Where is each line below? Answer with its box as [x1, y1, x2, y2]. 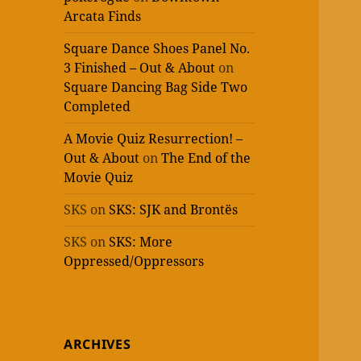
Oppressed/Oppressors [64, 252, 205, 271]
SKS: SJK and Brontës [109, 201, 239, 219]
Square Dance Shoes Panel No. [64, 39, 251, 58]
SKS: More [109, 233, 173, 251]
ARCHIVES [64, 335, 131, 354]
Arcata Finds [64, 7, 142, 26]
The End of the [161, 149, 251, 168]
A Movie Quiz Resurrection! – [64, 130, 243, 148]
